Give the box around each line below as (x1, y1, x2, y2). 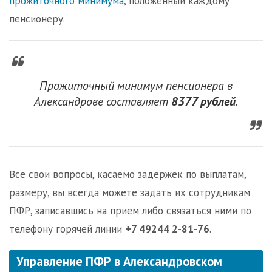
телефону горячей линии (9, 222, 125, 236)
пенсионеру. (9, 12, 65, 25)
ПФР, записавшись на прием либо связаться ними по (9, 204, 251, 217)
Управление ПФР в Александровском (16, 253, 222, 270)
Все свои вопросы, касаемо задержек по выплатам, (9, 168, 246, 181)
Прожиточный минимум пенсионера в (39, 78, 233, 93)
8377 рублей (171, 93, 236, 109)
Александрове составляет (34, 93, 171, 109)
